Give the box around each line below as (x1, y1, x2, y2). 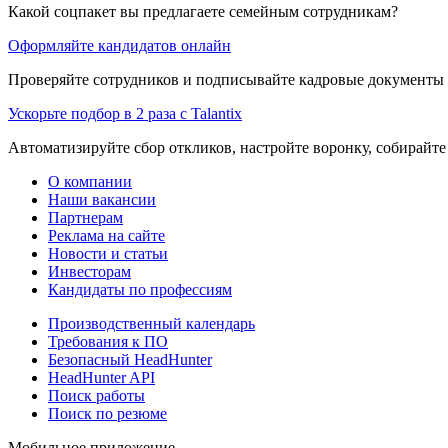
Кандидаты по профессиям (48, 280, 232, 298)
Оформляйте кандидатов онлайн (8, 36, 231, 54)
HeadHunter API (48, 368, 155, 386)
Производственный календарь (48, 314, 255, 332)
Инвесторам (48, 262, 131, 280)
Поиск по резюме (48, 404, 167, 422)
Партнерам (48, 208, 123, 226)
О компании (48, 172, 132, 190)
